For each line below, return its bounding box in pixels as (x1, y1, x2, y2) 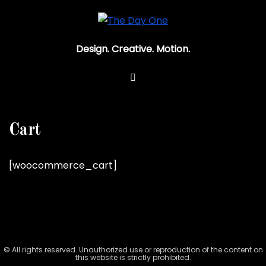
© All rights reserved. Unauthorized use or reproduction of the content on (3, 244, 263, 255)
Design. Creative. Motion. (76, 42, 190, 56)
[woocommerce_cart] (9, 158, 117, 172)
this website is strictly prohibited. (75, 252, 191, 262)
